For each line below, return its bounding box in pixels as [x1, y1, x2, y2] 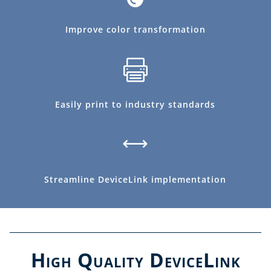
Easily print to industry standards [55, 99, 216, 110]
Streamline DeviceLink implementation [44, 174, 227, 185]
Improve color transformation [65, 24, 206, 35]
